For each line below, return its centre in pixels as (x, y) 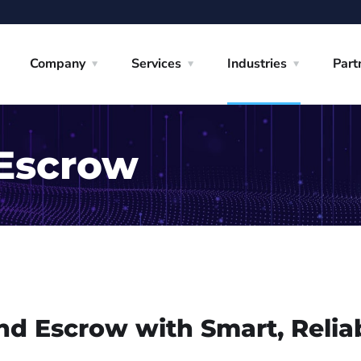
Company (57, 64)
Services (156, 64)
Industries (257, 64)
